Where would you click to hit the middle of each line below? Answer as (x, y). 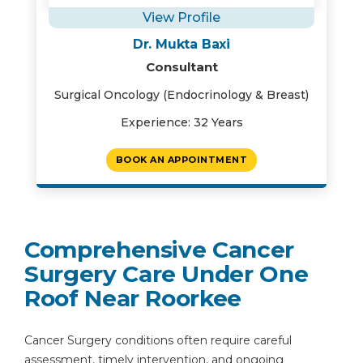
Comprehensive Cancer (159, 250)
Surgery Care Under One (167, 274)
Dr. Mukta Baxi (181, 44)
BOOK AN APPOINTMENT (181, 160)
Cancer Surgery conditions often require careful (158, 340)
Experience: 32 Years (181, 122)
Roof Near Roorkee (133, 298)
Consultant (181, 67)
